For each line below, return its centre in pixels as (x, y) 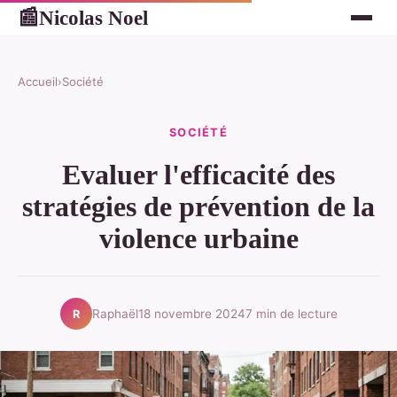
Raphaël (115, 313)
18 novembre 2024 (191, 313)
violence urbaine (198, 239)
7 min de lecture (291, 313)
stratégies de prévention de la (198, 207)
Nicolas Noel (93, 17)
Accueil (38, 82)
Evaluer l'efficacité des (198, 175)
